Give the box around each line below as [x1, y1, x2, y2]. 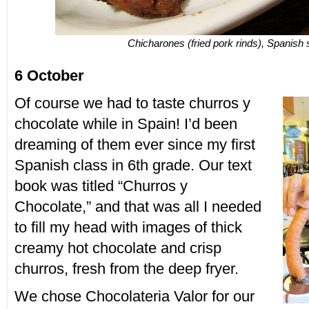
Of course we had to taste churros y [14, 94, 250, 112]
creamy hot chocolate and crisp [14, 239, 221, 257]
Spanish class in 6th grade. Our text [14, 157, 252, 174]
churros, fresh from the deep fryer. [14, 260, 239, 277]
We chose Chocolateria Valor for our [14, 288, 255, 305]
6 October [14, 67, 84, 84]
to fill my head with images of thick [14, 219, 242, 236]
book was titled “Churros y [14, 177, 188, 195]
